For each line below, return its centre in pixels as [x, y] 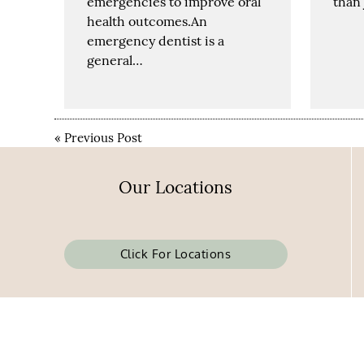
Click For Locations [175, 254]
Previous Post [104, 137]
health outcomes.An [147, 21]
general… [115, 60]
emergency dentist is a [156, 40]
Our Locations [175, 188]
